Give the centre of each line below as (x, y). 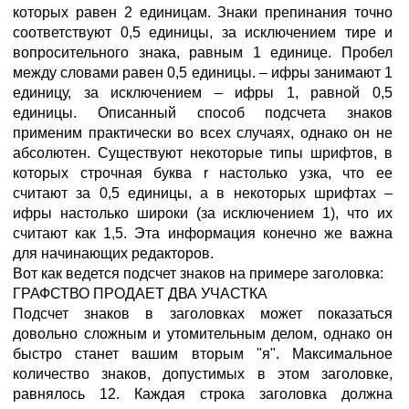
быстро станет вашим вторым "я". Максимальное (203, 354)
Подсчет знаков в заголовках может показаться (203, 314)
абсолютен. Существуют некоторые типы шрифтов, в (203, 153)
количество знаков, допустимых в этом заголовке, (203, 374)
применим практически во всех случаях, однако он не (203, 133)
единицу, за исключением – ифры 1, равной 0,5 (203, 93)
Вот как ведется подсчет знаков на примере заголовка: (198, 273)
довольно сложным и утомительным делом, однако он (203, 334)
